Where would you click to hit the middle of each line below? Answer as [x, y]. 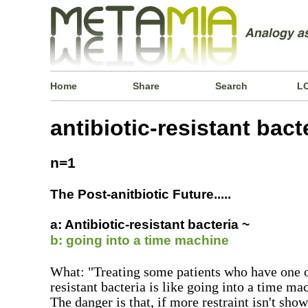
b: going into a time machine [140, 240]
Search [231, 86]
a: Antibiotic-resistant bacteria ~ [150, 224]
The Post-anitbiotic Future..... [141, 194]
